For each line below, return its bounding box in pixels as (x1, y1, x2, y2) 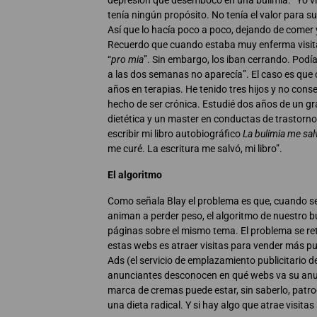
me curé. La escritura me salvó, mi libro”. (108, 143, 282, 155)
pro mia (111, 54, 144, 66)
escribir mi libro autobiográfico (108, 128, 243, 140)
